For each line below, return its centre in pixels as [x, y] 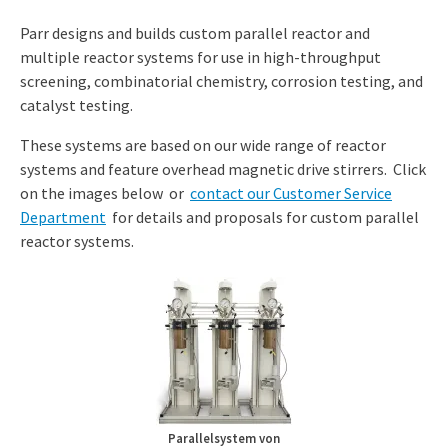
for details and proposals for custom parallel [264, 216]
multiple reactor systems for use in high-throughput [200, 56]
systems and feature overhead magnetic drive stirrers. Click [223, 168]
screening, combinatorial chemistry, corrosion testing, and [221, 80]
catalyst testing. [76, 104]
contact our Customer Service [291, 192]
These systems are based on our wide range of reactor [203, 144]
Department [63, 216]
